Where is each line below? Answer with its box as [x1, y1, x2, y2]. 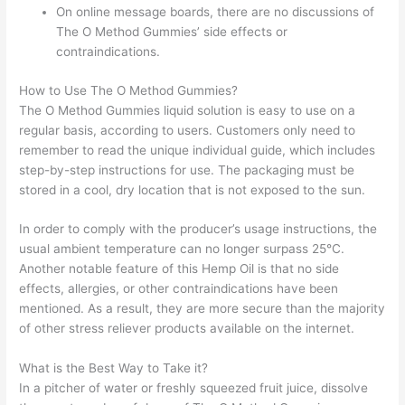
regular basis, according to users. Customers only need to [19, 122, 356, 137]
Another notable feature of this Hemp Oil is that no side [19, 261, 340, 277]
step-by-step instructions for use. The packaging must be [19, 162, 355, 177]
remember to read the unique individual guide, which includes [19, 142, 376, 157]
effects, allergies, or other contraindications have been [19, 281, 339, 297]
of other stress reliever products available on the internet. [19, 321, 355, 336]
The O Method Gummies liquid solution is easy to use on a [19, 102, 356, 118]
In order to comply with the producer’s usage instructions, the [19, 221, 378, 237]
